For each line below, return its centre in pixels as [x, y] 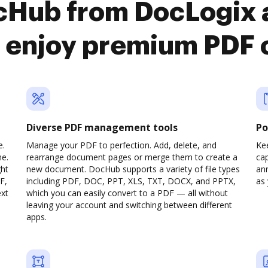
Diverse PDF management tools [102, 127]
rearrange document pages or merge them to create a [132, 157]
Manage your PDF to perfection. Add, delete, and [121, 145]
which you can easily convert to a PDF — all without [127, 193]
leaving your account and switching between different [129, 205]
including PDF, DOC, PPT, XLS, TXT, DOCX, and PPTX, [131, 181]
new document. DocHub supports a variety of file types [133, 169]
